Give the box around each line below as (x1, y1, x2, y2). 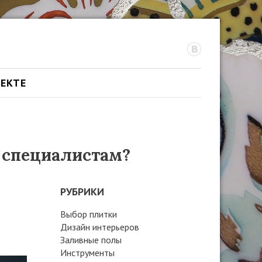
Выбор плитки (60, 208, 117, 220)
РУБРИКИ (60, 185, 104, 198)
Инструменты (60, 247, 115, 258)
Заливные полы (60, 234, 122, 246)
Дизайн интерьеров (60, 221, 139, 233)
